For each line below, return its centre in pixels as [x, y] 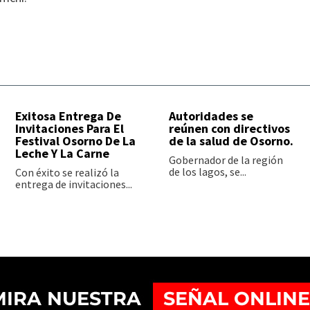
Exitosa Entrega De [69, 116]
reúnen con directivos [229, 129]
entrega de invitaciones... [74, 184]
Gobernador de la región [226, 160]
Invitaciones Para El [70, 129]
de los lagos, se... [207, 172]
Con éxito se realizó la [67, 173]
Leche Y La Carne [63, 154]
